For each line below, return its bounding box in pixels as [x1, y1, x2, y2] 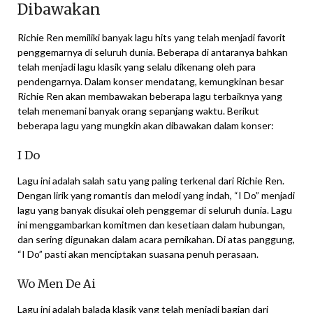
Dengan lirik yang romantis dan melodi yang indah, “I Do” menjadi [17, 189, 295, 201]
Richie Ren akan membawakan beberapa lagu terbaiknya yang [17, 90, 282, 102]
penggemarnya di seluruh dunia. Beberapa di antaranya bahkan [17, 46, 288, 58]
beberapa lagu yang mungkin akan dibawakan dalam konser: [17, 119, 274, 131]
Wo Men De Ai [17, 277, 96, 291]
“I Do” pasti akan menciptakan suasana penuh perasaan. [17, 248, 259, 260]
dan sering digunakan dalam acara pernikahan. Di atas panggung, [17, 233, 295, 245]
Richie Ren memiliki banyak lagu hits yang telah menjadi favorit [17, 31, 286, 43]
